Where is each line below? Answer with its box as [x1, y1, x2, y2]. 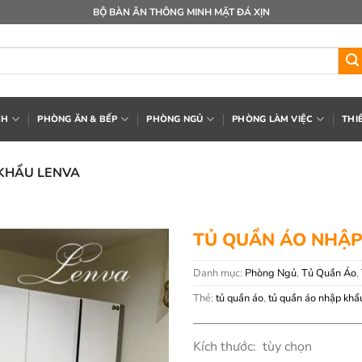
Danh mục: [193, 265, 245, 280]
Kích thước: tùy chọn [193, 337, 312, 356]
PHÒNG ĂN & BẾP [37, 112, 118, 125]
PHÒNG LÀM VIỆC [232, 112, 314, 125]
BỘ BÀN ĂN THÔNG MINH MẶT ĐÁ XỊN [92, 5, 270, 19]
